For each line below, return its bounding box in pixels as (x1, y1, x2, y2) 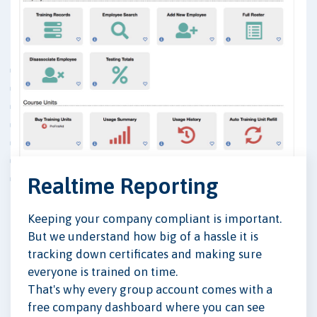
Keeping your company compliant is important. (28, 211, 282, 226)
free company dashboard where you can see (28, 299, 265, 314)
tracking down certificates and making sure (28, 246, 262, 261)
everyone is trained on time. (28, 264, 178, 279)
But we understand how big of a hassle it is (28, 229, 258, 243)
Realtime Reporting (28, 172, 219, 199)
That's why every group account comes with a (28, 282, 272, 296)
